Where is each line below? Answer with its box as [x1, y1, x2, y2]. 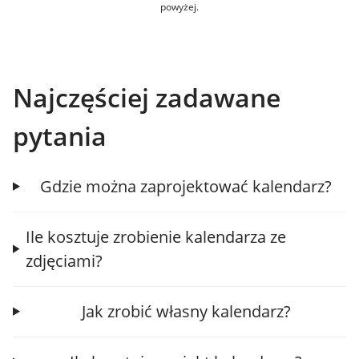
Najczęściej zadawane [13, 79, 280, 115]
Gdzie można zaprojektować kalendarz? [40, 175, 333, 197]
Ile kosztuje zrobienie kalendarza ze [26, 225, 287, 248]
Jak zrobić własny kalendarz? [81, 300, 291, 322]
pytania [13, 118, 107, 153]
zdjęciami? [26, 249, 103, 272]
